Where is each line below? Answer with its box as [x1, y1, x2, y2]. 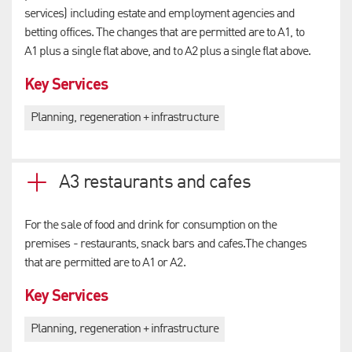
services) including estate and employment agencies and [24, 7, 295, 20]
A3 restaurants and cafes [59, 173, 251, 192]
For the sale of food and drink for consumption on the [24, 218, 277, 232]
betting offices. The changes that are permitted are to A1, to [24, 26, 304, 39]
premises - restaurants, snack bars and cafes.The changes [24, 237, 307, 251]
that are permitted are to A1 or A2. [24, 256, 185, 269]
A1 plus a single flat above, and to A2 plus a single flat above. [24, 45, 310, 58]
